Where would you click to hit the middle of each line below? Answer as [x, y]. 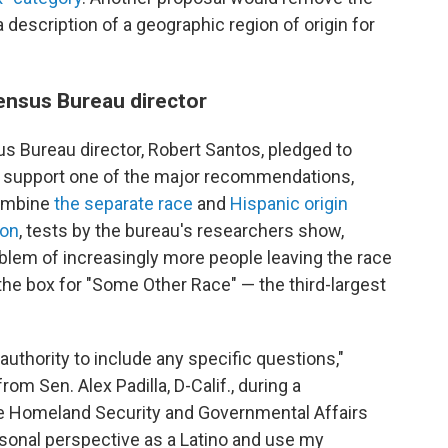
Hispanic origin [289, 203]
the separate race [123, 203]
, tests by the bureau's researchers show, [181, 230]
